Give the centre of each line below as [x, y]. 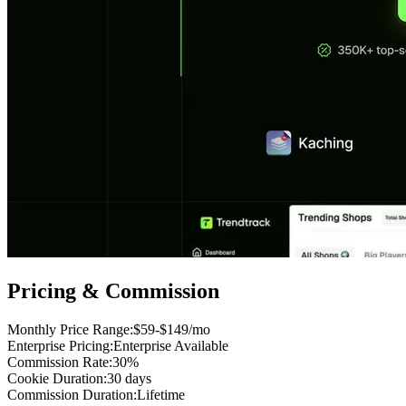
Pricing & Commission [113, 290]
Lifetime [161, 394]
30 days [129, 378]
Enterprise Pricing [58, 345]
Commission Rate [58, 362]
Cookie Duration [55, 378]
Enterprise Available [171, 345]
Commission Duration [70, 394]
